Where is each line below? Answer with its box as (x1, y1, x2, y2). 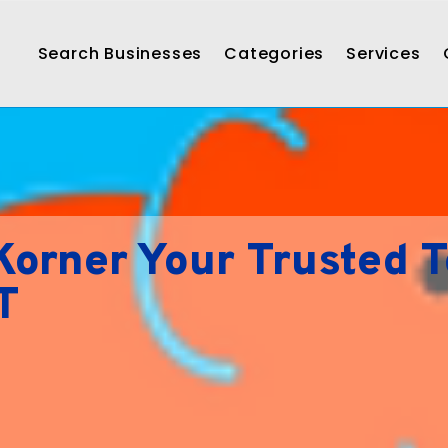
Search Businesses (37, 42, 203, 65)
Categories (224, 42, 325, 65)
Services (346, 42, 421, 65)
